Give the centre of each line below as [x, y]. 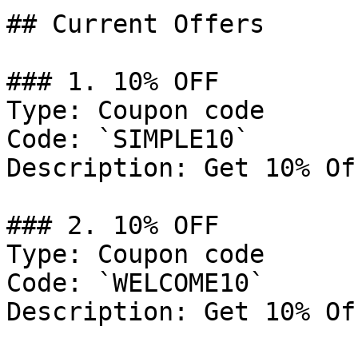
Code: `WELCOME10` [135, 283]
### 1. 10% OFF [113, 82]
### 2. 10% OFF [113, 225]
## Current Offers [135, 24]
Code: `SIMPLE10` [128, 139]
